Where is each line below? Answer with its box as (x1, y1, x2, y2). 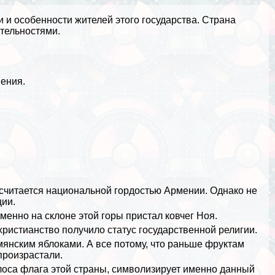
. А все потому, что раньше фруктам (82, 239, 245, 250)
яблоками (38, 239, 82, 250)
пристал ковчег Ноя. (123, 211, 218, 222)
